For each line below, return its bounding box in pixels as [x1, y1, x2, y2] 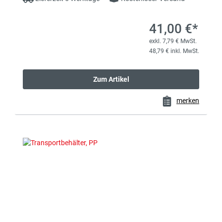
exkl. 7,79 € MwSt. [149, 38, 197, 45]
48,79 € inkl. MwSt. [149, 48, 199, 55]
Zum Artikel [93, 75, 129, 84]
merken [176, 97, 199, 105]
